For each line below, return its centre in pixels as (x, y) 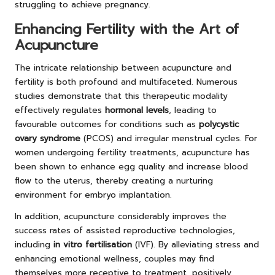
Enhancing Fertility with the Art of (127, 29)
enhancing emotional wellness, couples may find (114, 259)
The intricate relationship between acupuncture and (123, 68)
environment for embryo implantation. (93, 195)
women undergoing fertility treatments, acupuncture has (132, 153)
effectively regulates (60, 110)
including (34, 245)
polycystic (219, 125)
